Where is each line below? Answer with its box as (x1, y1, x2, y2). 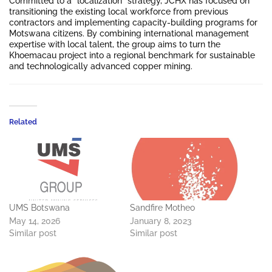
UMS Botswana (9, 202, 70, 212)
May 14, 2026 (9, 216, 60, 226)
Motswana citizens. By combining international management (9, 29, 249, 39)
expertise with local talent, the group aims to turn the (9, 39, 220, 50)
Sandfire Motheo (130, 202, 195, 212)
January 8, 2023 (130, 216, 192, 226)
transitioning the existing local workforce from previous (9, 7, 228, 17)
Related (9, 118, 37, 127)
